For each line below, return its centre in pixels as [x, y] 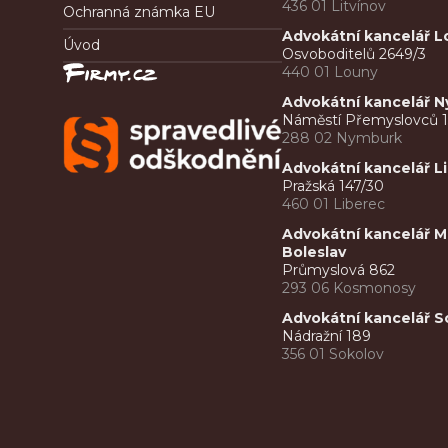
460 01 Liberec [334, 204]
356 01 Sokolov [333, 354]
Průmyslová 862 [339, 270]
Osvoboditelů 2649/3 [354, 54]
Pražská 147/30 [333, 186]
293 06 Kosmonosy [349, 288]
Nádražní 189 [327, 336]
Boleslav [316, 252]
